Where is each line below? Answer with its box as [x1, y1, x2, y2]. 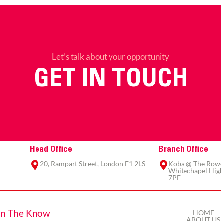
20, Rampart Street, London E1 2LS [39, 159, 145, 168]
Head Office [30, 145, 73, 154]
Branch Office [158, 145, 208, 154]
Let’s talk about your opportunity [52, 51, 169, 62]
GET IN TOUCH [33, 68, 188, 94]
